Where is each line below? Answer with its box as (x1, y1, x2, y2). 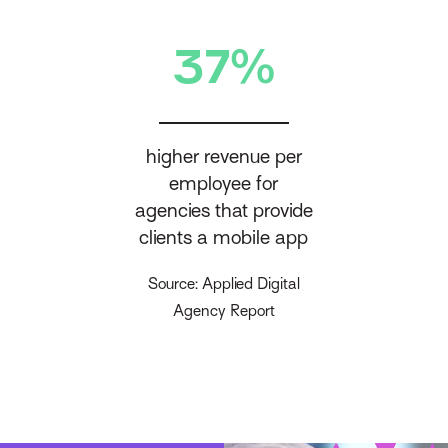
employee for (169, 171, 279, 194)
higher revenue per (145, 144, 302, 167)
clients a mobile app (139, 225, 309, 248)
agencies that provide (134, 198, 313, 221)
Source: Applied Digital (147, 275, 300, 294)
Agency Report (172, 302, 275, 321)
